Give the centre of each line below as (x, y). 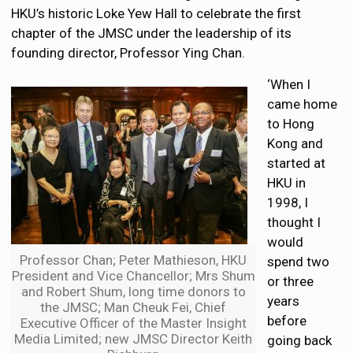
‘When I (289, 85)
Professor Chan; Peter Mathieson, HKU (134, 260)
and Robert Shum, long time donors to (133, 292)
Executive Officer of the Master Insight (133, 323)
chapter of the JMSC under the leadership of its (152, 33)
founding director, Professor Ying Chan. (128, 53)
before (287, 321)
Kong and (295, 144)
